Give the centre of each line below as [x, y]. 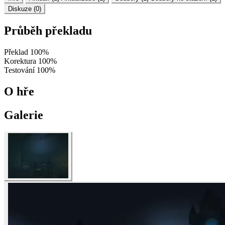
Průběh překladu [48, 30]
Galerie [24, 115]
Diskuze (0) [25, 9]
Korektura [20, 61]
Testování [19, 70]
